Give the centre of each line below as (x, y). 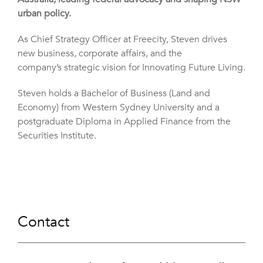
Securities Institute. (57, 136)
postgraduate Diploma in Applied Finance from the (124, 122)
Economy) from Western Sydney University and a (119, 108)
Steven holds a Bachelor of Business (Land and (114, 94)
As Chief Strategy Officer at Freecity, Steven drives (122, 40)
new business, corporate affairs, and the (100, 54)
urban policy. (45, 14)
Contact (43, 222)
